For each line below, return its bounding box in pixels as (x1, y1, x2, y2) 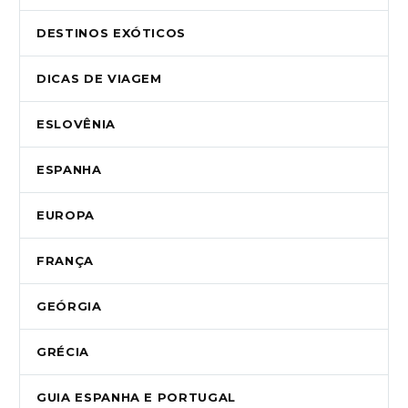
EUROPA (36, 208, 95, 223)
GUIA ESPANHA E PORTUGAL (36, 390, 236, 405)
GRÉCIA (36, 344, 89, 360)
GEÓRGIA (36, 299, 102, 314)
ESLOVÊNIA (36, 117, 116, 132)
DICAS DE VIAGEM (36, 71, 162, 87)
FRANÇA (36, 253, 94, 269)
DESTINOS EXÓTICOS (36, 25, 187, 41)
